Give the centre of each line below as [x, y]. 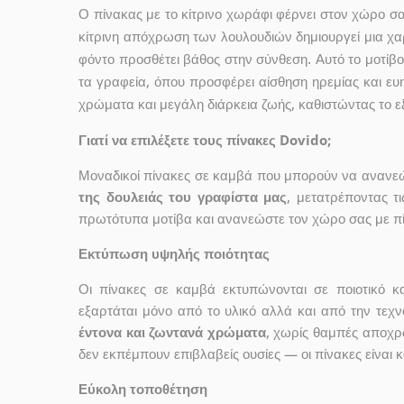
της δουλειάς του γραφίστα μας [183, 196]
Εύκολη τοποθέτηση [143, 388]
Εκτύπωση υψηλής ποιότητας [174, 253]
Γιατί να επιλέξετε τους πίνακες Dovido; [205, 139]
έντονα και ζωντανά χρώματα [172, 331]
